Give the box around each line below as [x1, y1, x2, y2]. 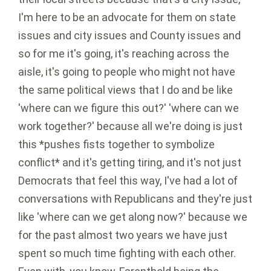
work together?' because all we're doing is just [18, 120, 243, 133]
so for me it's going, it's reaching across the [18, 47, 229, 60]
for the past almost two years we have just [18, 229, 227, 242]
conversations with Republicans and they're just [18, 192, 252, 206]
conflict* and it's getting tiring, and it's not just [18, 156, 241, 169]
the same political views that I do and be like [18, 83, 233, 97]
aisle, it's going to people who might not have [18, 65, 235, 79]
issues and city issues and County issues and [18, 29, 241, 42]
